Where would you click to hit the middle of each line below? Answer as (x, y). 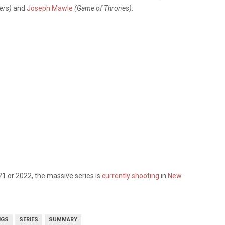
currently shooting (131, 176)
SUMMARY (63, 220)
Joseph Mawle (50, 8)
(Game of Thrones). (104, 8)
